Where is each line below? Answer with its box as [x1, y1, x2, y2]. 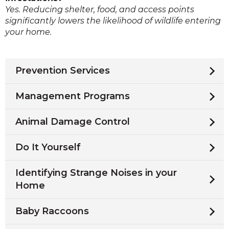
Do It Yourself [15, 142, 81, 153]
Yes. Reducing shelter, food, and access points [5, 5, 194, 14]
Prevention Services [15, 65, 110, 76]
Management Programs [15, 90, 130, 102]
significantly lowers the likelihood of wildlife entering [5, 16, 221, 26]
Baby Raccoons [15, 205, 89, 217]
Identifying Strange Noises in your [15, 167, 177, 178]
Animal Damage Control [15, 116, 130, 127]
